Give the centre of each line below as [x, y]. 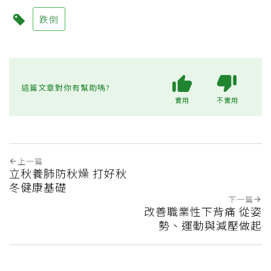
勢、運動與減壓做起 [210, 225]
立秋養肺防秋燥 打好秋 [68, 173]
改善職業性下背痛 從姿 [203, 211]
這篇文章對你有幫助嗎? [66, 87]
